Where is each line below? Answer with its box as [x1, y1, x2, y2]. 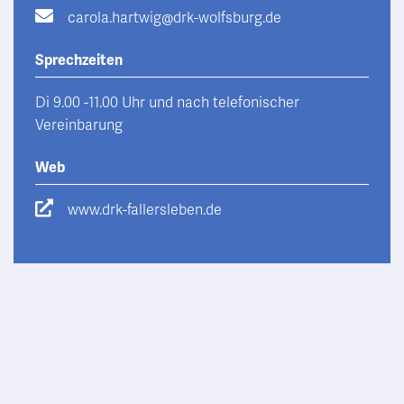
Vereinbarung [35, 116, 123, 134]
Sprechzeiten [35, 51, 123, 69]
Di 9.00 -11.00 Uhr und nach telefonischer [35, 94, 299, 112]
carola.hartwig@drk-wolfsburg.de [68, 9, 281, 27]
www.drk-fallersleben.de [68, 201, 222, 219]
